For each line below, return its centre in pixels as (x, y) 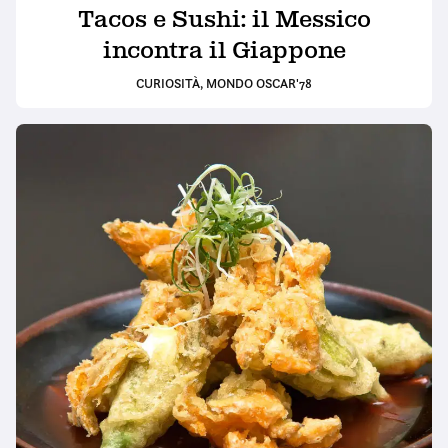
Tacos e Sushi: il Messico (224, 18)
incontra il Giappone (224, 49)
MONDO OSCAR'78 (259, 82)
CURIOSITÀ (168, 82)
